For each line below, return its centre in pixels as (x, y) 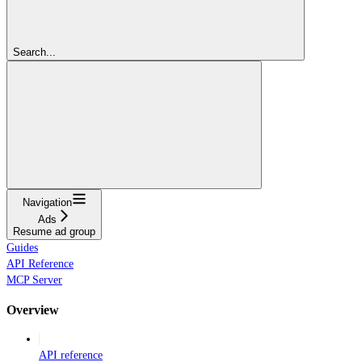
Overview (33, 309)
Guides (22, 248)
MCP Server (34, 280)
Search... (34, 53)
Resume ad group (54, 232)
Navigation (47, 203)
